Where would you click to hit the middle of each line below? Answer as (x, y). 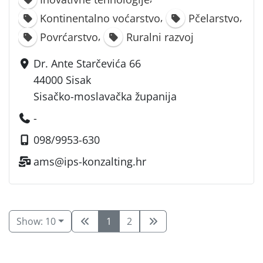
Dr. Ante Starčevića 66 (87, 63)
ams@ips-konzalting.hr (90, 161)
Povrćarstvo (69, 37)
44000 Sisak (63, 80)
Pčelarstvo (214, 18)
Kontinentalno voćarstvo (100, 18)
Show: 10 (36, 221)
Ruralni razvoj (160, 37)
